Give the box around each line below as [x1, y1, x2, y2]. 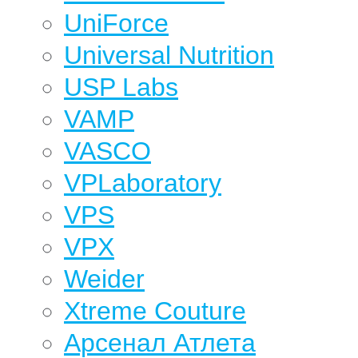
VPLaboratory [64, 169, 221, 197]
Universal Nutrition [64, 41, 274, 70]
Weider [64, 265, 145, 293]
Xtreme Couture [64, 296, 246, 325]
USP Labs [64, 73, 178, 101]
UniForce [64, 9, 169, 38]
